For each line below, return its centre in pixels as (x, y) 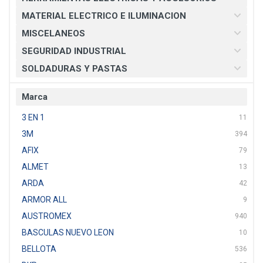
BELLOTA (39, 249)
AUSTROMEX (47, 216)
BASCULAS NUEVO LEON (68, 232)
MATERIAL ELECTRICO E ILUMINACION (104, 16)
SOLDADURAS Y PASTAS (75, 69)
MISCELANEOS (53, 33)
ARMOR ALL (44, 200)
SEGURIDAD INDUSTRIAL (74, 51)
